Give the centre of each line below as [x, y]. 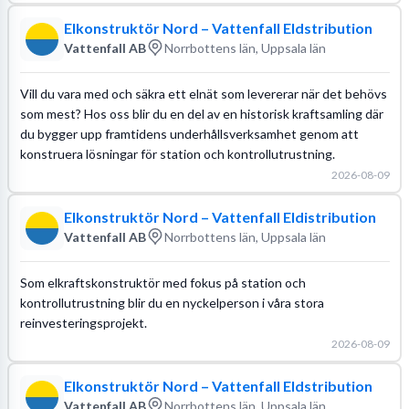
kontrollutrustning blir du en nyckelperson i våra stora [172, 302]
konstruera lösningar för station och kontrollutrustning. [177, 153]
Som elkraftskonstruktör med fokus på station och [163, 282]
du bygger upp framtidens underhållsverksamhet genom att [189, 133]
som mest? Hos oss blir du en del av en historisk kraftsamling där [201, 113]
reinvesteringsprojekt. [83, 322]
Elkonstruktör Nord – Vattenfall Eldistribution [220, 217]
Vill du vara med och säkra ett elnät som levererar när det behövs [203, 93]
